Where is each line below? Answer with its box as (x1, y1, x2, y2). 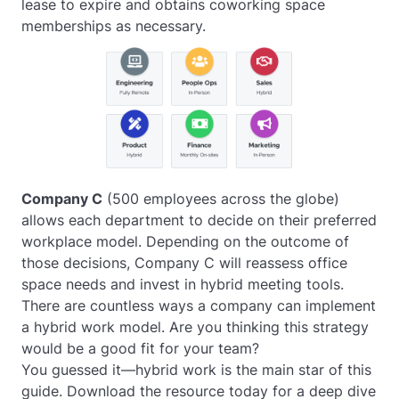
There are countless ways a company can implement (21, 297, 376, 314)
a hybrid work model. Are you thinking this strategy (21, 318, 369, 336)
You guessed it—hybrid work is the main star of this (21, 361, 371, 379)
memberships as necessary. (21, 17, 206, 35)
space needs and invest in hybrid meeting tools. (21, 275, 344, 293)
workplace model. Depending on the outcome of (21, 232, 349, 250)
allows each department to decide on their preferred (21, 211, 377, 229)
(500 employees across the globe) (102, 190, 339, 208)
